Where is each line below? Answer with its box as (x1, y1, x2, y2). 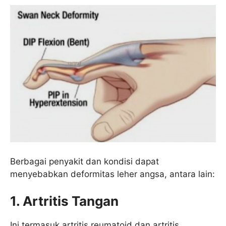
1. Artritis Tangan (10, 193, 119, 209)
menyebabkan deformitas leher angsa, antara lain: (10, 168, 215, 179)
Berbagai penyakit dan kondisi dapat (10, 156, 159, 166)
